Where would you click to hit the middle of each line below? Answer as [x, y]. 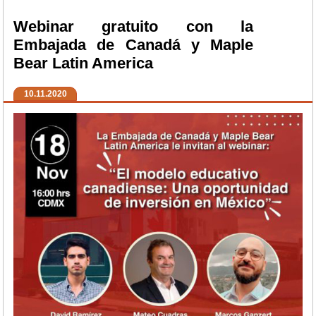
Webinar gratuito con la [133, 27]
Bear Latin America [83, 63]
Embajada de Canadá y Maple [133, 45]
